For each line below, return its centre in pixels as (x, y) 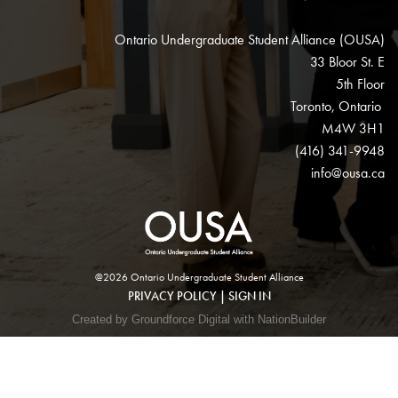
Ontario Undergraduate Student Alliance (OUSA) (250, 40)
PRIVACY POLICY (172, 296)
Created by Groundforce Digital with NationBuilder (199, 320)
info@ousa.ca (348, 173)
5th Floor (360, 84)
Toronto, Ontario (338, 107)
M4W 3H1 (353, 129)
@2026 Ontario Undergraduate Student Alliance (199, 278)
